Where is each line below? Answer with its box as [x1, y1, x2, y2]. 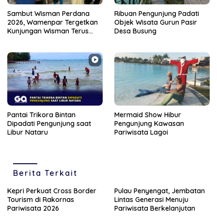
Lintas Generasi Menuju [114, 195, 188, 204]
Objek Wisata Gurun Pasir [114, 17, 197, 27]
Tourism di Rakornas [7, 195, 74, 204]
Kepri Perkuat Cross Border [7, 186, 96, 195]
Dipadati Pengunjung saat [7, 119, 91, 128]
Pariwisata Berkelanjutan [114, 204, 195, 213]
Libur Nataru [7, 128, 48, 137]
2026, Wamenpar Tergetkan [7, 17, 98, 27]
